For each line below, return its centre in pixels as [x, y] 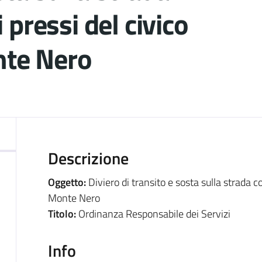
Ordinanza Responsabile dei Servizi [154, 213]
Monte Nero [74, 198]
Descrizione [88, 158]
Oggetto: [68, 182]
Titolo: [63, 213]
